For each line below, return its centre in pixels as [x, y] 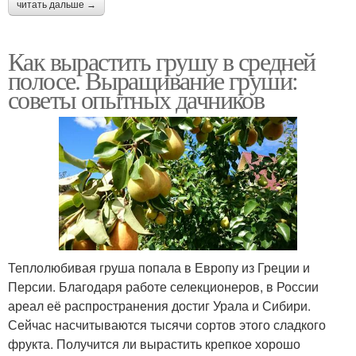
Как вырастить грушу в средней [162, 60]
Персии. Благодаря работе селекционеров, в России [163, 287]
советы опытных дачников [136, 99]
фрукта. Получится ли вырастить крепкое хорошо [154, 344]
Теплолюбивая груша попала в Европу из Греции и [159, 268]
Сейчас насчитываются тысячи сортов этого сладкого [167, 325]
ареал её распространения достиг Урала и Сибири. [159, 306]
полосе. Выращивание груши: [153, 79]
